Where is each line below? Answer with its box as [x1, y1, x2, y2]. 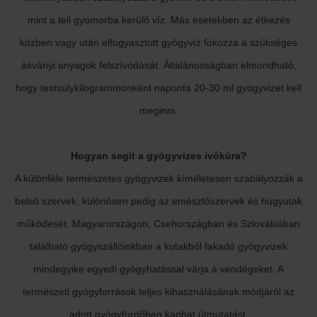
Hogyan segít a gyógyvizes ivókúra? [70, 150, 247, 161]
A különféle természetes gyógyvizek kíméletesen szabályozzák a [14, 173, 303, 184]
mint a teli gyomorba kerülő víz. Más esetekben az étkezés [27, 14, 290, 25]
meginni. [139, 105, 178, 116]
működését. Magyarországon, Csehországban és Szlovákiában [17, 218, 300, 229]
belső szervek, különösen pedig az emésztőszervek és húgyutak [15, 195, 302, 207]
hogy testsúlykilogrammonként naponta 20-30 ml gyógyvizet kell [16, 82, 301, 93]
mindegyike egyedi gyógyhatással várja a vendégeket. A [33, 263, 284, 275]
